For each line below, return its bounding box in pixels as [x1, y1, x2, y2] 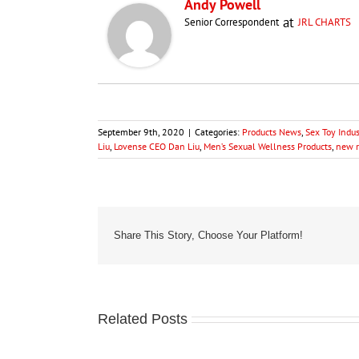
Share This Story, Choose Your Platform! [114, 229, 303, 242]
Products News [242, 126, 301, 139]
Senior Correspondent [184, 15, 279, 30]
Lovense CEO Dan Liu [114, 140, 200, 153]
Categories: [195, 126, 242, 139]
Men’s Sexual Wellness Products [204, 140, 332, 153]
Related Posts [98, 310, 188, 327]
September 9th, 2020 [98, 126, 184, 139]
